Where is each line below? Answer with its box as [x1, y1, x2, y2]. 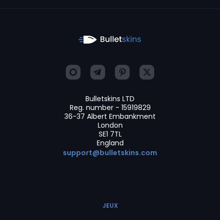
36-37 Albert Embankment [64, 111, 156, 121]
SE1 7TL [98, 129, 122, 139]
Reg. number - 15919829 [69, 103, 151, 112]
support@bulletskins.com [63, 148, 157, 158]
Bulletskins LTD [85, 94, 135, 104]
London [97, 120, 123, 130]
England [96, 138, 124, 148]
